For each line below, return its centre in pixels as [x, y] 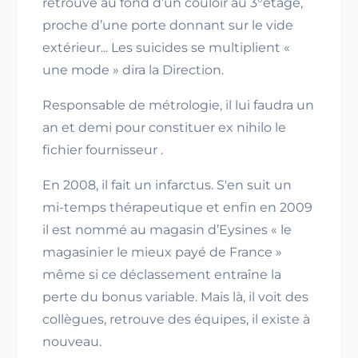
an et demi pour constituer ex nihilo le [164, 127]
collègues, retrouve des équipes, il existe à [176, 319]
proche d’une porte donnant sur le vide [168, 25]
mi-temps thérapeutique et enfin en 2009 [177, 207]
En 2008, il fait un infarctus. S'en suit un [167, 185]
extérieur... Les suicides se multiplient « [166, 48]
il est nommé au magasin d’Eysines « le [167, 230]
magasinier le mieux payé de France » [162, 252]
